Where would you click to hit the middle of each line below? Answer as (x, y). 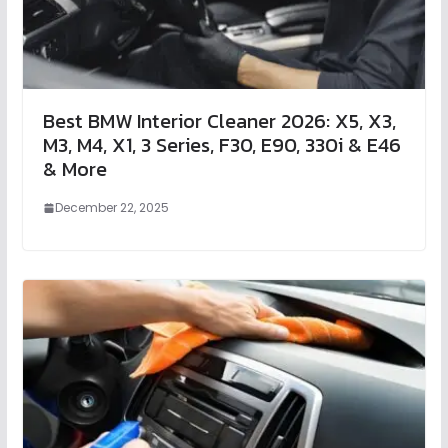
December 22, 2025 (111, 208)
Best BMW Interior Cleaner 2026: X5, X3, (219, 121)
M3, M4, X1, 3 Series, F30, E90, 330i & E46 (221, 145)
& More (74, 169)
